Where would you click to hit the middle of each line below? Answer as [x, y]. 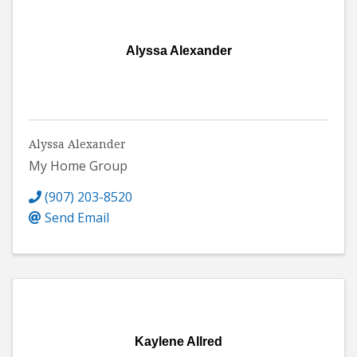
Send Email [77, 217]
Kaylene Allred [178, 341]
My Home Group [78, 165]
